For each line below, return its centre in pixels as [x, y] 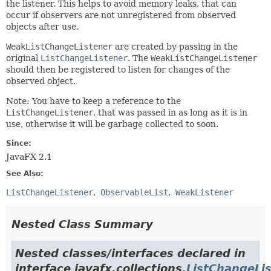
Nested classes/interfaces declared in [130, 253]
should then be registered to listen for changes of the [118, 69]
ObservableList [134, 192]
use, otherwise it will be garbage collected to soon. [112, 124]
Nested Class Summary [82, 224]
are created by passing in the [175, 46]
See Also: [25, 173]
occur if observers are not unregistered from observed [121, 15]
